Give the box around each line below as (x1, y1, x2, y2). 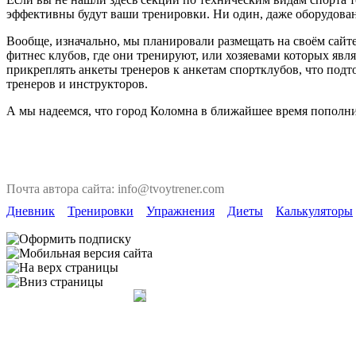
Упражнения (146, 204, 215, 218)
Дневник (6, 204, 55, 218)
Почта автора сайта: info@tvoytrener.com (6, 182, 224, 195)
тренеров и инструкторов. (6, 76, 148, 91)
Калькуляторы (276, 204, 353, 218)
